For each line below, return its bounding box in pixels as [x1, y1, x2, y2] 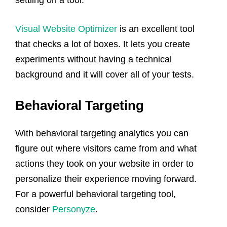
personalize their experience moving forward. [15, 173, 197, 184]
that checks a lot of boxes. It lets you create [15, 39, 190, 49]
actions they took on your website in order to [15, 158, 194, 169]
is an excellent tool [117, 23, 195, 34]
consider [15, 204, 52, 214]
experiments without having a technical [15, 54, 172, 64]
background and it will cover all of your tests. [15, 69, 194, 80]
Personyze [52, 204, 95, 214]
